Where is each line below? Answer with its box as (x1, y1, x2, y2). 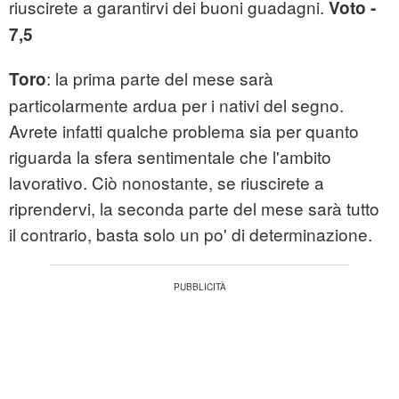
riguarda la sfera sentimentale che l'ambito (9, 144, 331, 169)
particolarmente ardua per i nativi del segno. (9, 93, 344, 118)
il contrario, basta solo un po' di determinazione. (9, 222, 372, 247)
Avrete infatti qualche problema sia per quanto (9, 118, 359, 143)
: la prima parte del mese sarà (46, 66, 273, 91)
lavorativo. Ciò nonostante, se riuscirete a (9, 170, 324, 195)
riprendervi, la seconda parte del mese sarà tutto (9, 196, 379, 221)
